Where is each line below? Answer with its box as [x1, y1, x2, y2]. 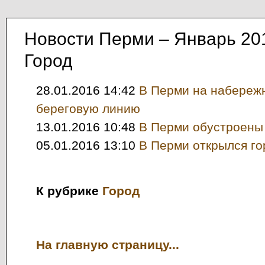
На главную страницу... [36, 238, 179, 252]
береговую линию [36, 102, 140, 115]
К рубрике [36, 183, 102, 198]
